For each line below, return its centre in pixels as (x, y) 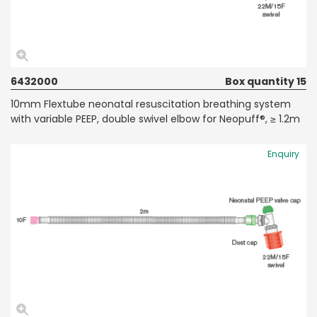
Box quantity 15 (266, 81)
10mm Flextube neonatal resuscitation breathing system (151, 104)
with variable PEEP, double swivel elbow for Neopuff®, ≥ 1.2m (155, 119)
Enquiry (283, 154)
